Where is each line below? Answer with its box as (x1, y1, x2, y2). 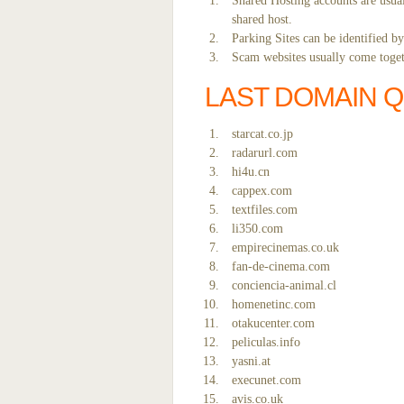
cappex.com (232, 184, 292, 197)
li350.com (232, 222, 283, 235)
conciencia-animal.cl (232, 279, 336, 292)
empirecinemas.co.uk (232, 241, 339, 254)
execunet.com (232, 373, 301, 387)
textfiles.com (232, 203, 298, 216)
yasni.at (232, 354, 271, 368)
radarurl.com (232, 146, 298, 160)
